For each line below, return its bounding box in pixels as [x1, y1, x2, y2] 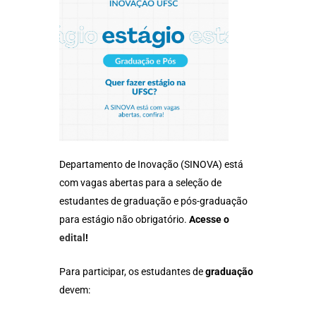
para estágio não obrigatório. [59, 214, 189, 225]
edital [59, 232, 85, 243]
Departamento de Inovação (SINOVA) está [59, 159, 243, 170]
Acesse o [189, 214, 229, 225]
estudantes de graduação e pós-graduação [59, 195, 248, 207]
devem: [59, 284, 90, 296]
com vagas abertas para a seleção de [59, 177, 221, 188]
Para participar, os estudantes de [59, 266, 205, 277]
